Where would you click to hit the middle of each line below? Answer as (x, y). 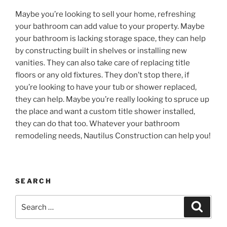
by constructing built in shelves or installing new (101, 51)
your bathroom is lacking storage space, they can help (110, 39)
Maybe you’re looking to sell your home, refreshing (105, 14)
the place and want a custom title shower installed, (105, 112)
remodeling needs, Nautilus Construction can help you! (113, 136)
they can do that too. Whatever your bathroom (98, 124)
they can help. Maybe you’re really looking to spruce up (112, 100)
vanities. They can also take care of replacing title (103, 63)
